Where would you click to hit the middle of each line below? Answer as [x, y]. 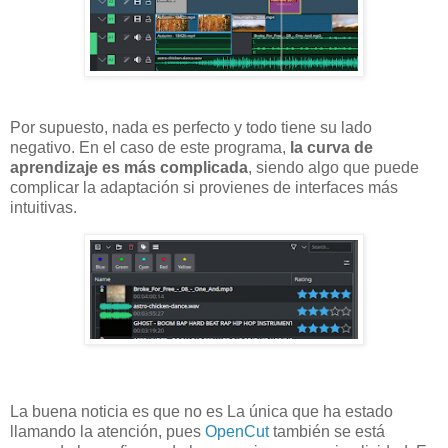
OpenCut [237, 431]
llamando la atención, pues [107, 431]
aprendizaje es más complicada [129, 168]
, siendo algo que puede [333, 168]
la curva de [329, 148]
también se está [327, 431]
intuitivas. [43, 208]
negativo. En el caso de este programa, [148, 148]
